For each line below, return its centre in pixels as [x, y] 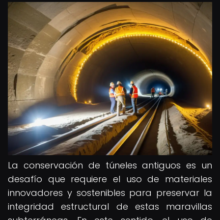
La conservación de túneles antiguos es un [110, 165]
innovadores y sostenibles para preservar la [110, 193]
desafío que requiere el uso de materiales [110, 179]
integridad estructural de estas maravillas [110, 206]
